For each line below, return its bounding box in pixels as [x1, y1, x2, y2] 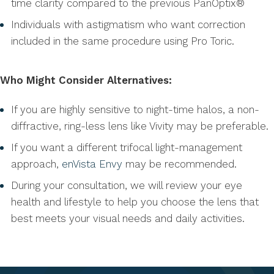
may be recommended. [122, 158, 237, 171]
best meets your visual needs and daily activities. [11, 212, 245, 225]
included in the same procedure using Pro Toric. [11, 35, 234, 48]
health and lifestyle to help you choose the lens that [11, 196, 259, 209]
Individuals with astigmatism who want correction [11, 18, 245, 31]
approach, [11, 158, 62, 171]
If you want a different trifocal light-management [11, 141, 242, 154]
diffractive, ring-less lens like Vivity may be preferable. [11, 120, 268, 133]
